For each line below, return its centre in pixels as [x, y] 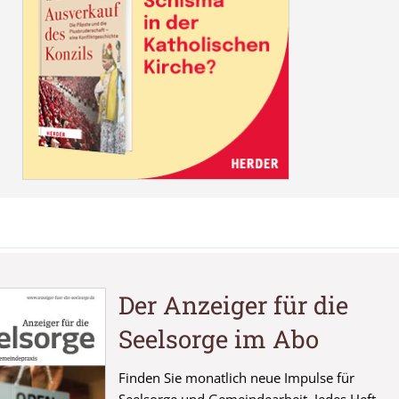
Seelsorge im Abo [218, 338]
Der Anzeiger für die [233, 304]
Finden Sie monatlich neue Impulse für [236, 379]
